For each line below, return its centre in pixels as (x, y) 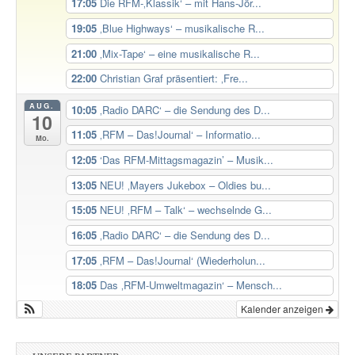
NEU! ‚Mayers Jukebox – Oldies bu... (185, 185)
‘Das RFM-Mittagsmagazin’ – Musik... (186, 159)
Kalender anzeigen (283, 309)
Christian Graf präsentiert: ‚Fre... (174, 78)
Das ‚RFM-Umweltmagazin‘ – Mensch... (191, 285)
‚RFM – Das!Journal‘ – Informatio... (180, 135)
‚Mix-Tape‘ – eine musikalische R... (179, 53)
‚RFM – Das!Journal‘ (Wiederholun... (182, 260)
